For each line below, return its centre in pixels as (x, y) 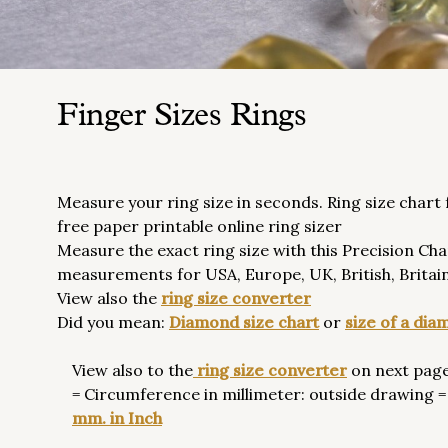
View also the (109, 298)
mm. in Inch (117, 418)
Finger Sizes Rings (181, 117)
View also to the (132, 370)
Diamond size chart (244, 322)
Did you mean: (113, 322)
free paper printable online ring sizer (199, 226)
